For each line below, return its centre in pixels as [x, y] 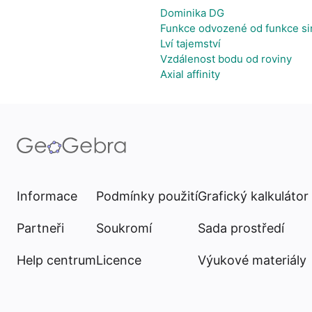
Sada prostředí [241, 228]
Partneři [40, 228]
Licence [119, 260]
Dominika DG [192, 13]
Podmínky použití [147, 196]
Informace [47, 196]
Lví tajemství [190, 44]
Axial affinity [190, 74]
